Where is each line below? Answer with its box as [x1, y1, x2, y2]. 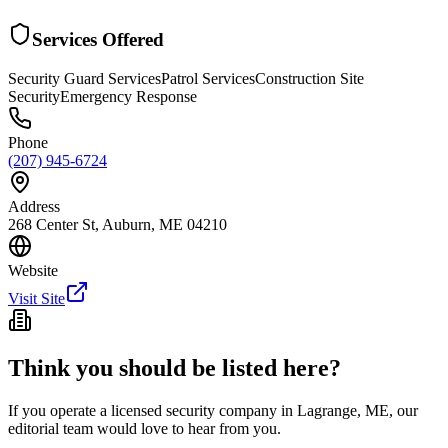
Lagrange [297, 402, 357, 420]
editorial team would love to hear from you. [8, 420, 281, 438]
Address [8, 197, 60, 215]
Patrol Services [161, 69, 255, 87]
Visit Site [8, 289, 65, 307]
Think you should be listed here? [8, 355, 341, 382]
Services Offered [32, 28, 164, 50]
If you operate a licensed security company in [8, 402, 297, 420]
